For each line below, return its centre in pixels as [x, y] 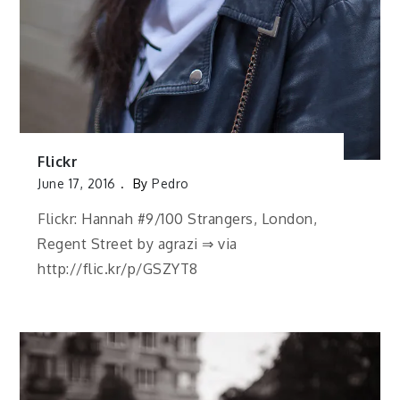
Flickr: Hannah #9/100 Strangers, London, [178, 219]
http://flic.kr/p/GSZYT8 [118, 269]
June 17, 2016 [77, 184]
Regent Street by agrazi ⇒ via [137, 244]
